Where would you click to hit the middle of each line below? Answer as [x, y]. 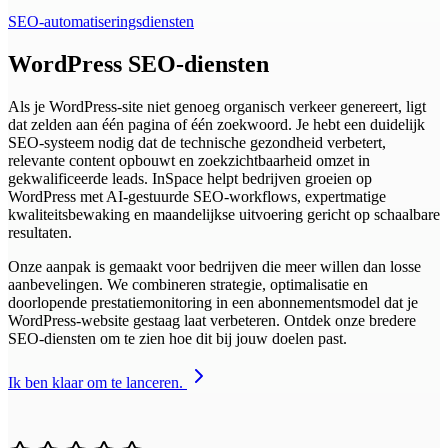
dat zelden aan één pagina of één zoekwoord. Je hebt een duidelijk [216, 124]
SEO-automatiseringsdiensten [101, 21]
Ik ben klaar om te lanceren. [97, 382]
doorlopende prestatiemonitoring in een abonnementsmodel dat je [213, 302]
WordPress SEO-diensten [138, 63]
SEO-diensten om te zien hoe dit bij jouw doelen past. [177, 338]
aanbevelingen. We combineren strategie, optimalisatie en [188, 284]
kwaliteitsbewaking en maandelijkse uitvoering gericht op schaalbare [224, 214]
